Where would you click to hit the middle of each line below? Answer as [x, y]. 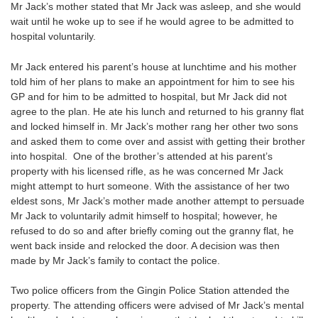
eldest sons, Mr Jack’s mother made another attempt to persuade [158, 201]
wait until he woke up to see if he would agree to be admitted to [152, 22]
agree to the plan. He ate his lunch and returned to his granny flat [157, 111]
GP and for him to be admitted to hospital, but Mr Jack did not [149, 96]
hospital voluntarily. [53, 37]
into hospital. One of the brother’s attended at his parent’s [142, 156]
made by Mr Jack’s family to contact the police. [115, 260]
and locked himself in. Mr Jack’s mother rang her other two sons [154, 126]
